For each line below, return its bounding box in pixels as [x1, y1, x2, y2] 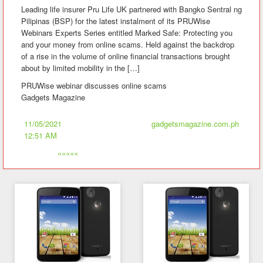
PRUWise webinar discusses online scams [21, 80, 167, 91]
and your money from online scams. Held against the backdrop [21, 39, 234, 50]
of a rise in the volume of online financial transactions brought [21, 50, 230, 62]
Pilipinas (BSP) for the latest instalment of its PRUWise [21, 15, 210, 26]
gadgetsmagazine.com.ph [151, 118, 239, 129]
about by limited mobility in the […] [21, 62, 140, 73]
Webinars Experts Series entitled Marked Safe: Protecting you [21, 27, 232, 38]
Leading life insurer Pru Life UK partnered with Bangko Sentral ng [21, 4, 242, 15]
